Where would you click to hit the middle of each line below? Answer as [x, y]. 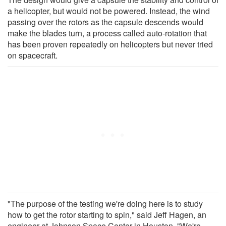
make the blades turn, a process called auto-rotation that [107, 33]
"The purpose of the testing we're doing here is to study [105, 203]
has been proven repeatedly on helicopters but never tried [110, 44]
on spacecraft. [33, 55]
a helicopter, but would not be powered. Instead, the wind [109, 11]
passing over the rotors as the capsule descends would [105, 22]
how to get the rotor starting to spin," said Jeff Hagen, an [107, 214]
